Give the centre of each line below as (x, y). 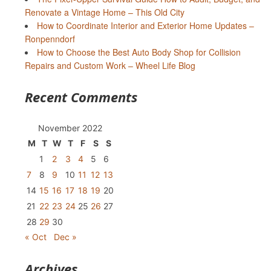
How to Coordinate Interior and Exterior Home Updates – (145, 26)
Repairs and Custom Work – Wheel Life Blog (110, 66)
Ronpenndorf (50, 39)
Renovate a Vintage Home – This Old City (104, 12)
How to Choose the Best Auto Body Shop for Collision (139, 52)
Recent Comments (81, 97)
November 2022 (70, 128)
